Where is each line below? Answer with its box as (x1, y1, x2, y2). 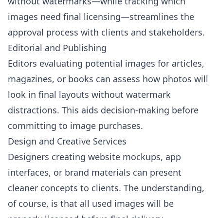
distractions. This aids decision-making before (8, 104, 199, 116)
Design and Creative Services (8, 135, 127, 147)
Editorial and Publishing (8, 42, 107, 54)
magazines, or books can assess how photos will (8, 73, 208, 85)
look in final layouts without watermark (8, 89, 171, 100)
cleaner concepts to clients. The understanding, (8, 182, 204, 194)
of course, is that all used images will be (8, 198, 174, 209)
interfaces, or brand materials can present (8, 166, 182, 178)
